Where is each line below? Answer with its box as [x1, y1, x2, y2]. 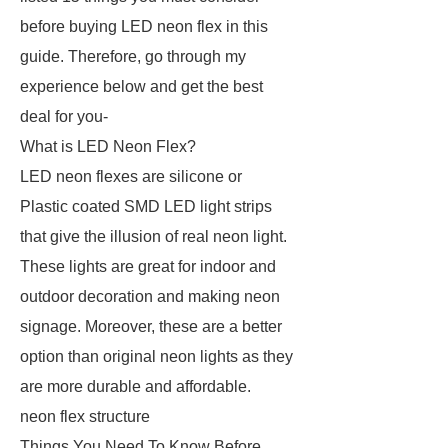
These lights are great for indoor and [20, 258, 276, 275]
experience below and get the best [20, 78, 263, 95]
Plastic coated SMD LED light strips [20, 198, 272, 215]
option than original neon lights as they [20, 348, 293, 365]
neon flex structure [20, 408, 150, 425]
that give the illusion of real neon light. [20, 228, 287, 245]
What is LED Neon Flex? [20, 138, 196, 155]
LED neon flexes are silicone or [20, 168, 242, 185]
